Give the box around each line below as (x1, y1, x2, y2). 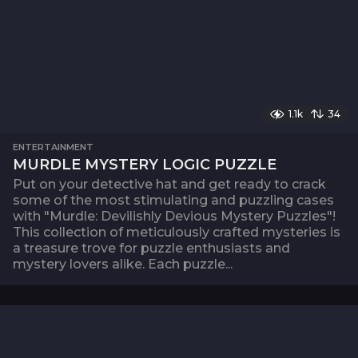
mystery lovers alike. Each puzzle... (13, 257, 233, 272)
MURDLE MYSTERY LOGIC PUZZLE (13, 156, 276, 174)
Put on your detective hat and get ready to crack (13, 177, 326, 193)
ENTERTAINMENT (13, 141, 93, 153)
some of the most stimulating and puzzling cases (13, 193, 334, 209)
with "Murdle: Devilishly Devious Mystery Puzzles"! (13, 209, 336, 225)
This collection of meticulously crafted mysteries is (13, 225, 340, 241)
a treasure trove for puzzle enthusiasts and (13, 241, 290, 257)
